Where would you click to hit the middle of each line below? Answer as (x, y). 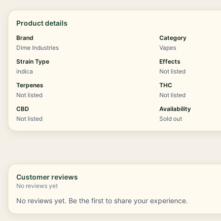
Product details (42, 23)
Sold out (171, 119)
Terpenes (30, 85)
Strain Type (33, 61)
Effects (170, 61)
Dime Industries (37, 48)
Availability (175, 109)
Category (173, 38)
